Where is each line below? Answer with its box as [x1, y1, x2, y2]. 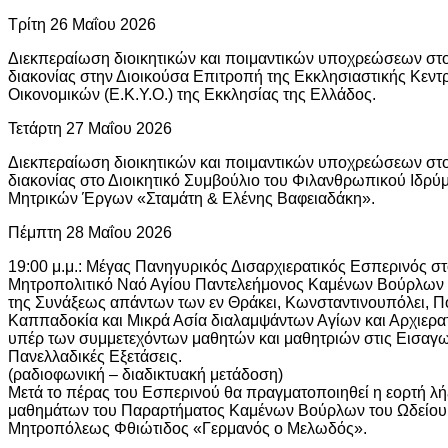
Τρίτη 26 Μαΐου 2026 [8, 15, 156, 33]
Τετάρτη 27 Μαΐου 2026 [8, 119, 172, 137]
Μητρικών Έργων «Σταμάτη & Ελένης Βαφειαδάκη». [8, 189, 375, 207]
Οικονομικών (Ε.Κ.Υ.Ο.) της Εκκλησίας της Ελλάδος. [8, 85, 376, 103]
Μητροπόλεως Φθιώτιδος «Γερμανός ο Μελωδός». [8, 419, 367, 437]
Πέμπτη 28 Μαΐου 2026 [8, 223, 172, 241]
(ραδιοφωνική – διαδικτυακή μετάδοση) [8, 365, 283, 383]
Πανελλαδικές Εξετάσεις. [8, 347, 182, 365]
